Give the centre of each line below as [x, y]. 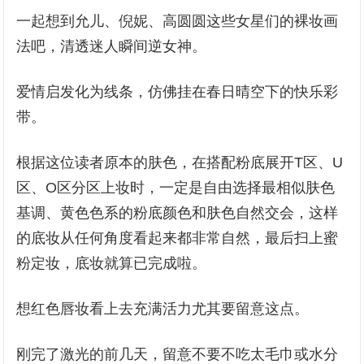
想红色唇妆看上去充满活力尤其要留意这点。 [163, 309]
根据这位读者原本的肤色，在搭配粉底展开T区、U [180, 162]
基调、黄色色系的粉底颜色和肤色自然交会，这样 [178, 213]
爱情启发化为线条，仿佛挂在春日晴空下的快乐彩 [178, 92]
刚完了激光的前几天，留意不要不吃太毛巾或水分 [178, 354]
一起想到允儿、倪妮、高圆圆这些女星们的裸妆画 [178, 21]
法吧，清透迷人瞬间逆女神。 [112, 46]
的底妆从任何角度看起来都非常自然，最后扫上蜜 [178, 238]
